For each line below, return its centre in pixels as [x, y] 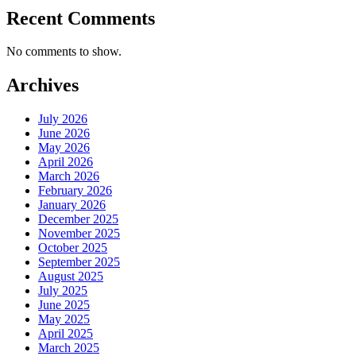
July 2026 [63, 119]
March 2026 [69, 176]
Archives [43, 85]
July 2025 [63, 291]
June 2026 [64, 133]
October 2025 [73, 248]
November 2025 [79, 234]
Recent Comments [81, 18]
